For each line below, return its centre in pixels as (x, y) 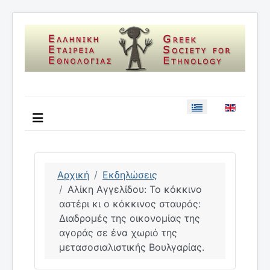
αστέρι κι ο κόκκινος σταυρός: (130, 203)
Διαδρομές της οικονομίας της (130, 218)
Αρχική (73, 174)
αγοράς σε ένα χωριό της (118, 232)
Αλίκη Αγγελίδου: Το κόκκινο (135, 189)
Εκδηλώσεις (130, 174)
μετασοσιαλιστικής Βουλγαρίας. (132, 247)
